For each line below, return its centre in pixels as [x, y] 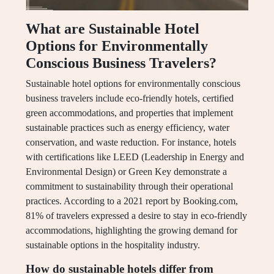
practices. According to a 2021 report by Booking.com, [132, 201]
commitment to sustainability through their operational [129, 187]
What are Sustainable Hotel [113, 29]
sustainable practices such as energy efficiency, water [128, 128]
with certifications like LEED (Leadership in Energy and [135, 157]
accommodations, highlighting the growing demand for [131, 231]
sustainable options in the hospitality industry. [113, 245]
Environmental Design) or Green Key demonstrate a [126, 172]
